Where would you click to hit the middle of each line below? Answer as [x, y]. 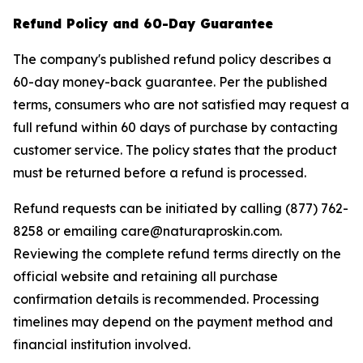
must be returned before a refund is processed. [160, 173]
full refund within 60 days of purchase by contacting [175, 127]
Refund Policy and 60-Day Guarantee [143, 23]
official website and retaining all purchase [145, 276]
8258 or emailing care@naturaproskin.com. [147, 231]
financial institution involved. [102, 344]
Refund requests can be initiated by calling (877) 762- [181, 208]
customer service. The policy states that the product [175, 150]
